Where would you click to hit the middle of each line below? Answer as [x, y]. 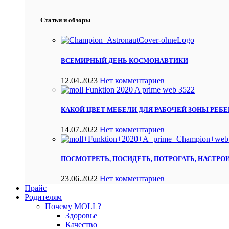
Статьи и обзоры [65, 20]
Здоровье [81, 216]
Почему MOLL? [73, 207]
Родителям [43, 197]
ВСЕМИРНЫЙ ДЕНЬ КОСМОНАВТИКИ [124, 60]
